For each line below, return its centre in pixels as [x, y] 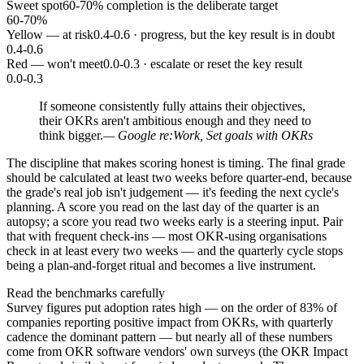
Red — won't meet [55, 63]
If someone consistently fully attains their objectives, [172, 106]
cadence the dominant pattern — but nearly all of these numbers [169, 336]
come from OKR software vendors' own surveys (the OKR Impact [177, 351]
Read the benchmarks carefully [86, 292]
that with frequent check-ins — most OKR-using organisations [167, 236]
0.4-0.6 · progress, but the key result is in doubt [214, 34]
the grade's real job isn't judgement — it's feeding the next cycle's [173, 192]
